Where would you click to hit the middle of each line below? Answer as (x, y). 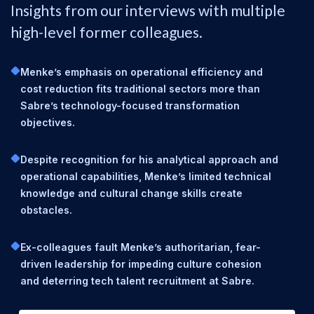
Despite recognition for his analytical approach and (149, 159)
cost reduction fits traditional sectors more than (140, 89)
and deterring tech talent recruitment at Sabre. (137, 281)
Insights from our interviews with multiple (148, 10)
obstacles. (46, 210)
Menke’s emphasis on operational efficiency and (142, 72)
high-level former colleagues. (107, 32)
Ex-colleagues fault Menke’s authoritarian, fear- (141, 247)
